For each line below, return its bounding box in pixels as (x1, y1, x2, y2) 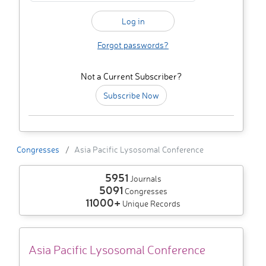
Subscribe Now (103, 90, 159, 101)
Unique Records (121, 198, 180, 209)
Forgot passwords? (97, 40, 169, 50)
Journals (128, 173, 161, 184)
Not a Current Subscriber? (81, 71, 182, 83)
